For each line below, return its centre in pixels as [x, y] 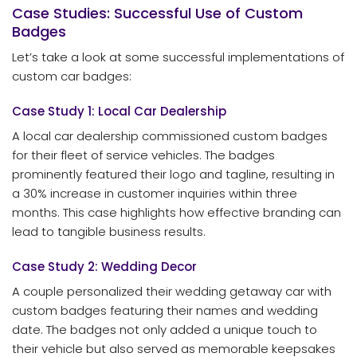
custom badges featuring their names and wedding [165, 311]
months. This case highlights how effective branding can [177, 213]
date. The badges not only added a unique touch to [165, 330]
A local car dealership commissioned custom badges [170, 136]
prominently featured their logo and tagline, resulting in [173, 175]
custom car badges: [72, 76]
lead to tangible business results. [109, 232]
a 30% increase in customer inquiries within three [155, 194]
